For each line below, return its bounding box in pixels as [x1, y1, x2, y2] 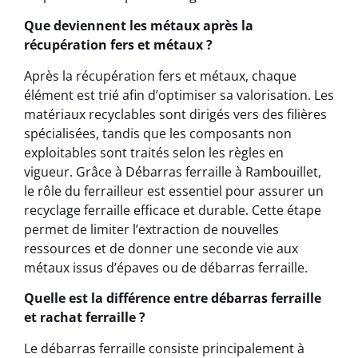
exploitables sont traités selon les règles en [24, 143, 284, 161]
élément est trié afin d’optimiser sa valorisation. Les [24, 86, 334, 104]
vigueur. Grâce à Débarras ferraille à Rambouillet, [24, 162, 321, 181]
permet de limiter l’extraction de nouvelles [24, 220, 279, 238]
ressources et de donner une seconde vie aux [24, 239, 298, 257]
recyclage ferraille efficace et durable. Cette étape [24, 201, 321, 219]
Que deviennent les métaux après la [24, 17, 253, 35]
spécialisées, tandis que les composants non [24, 124, 292, 142]
